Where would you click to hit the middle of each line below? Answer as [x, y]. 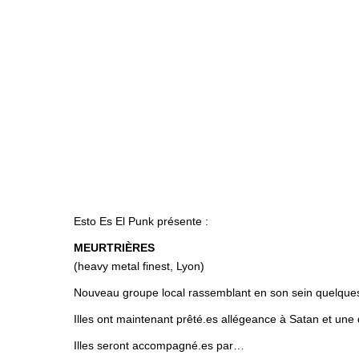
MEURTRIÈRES [114, 248]
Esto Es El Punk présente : [141, 221]
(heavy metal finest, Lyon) [139, 266]
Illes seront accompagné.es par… [159, 345]
